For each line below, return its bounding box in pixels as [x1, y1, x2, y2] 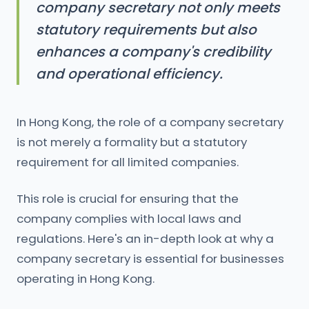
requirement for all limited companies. [17, 154, 239, 170]
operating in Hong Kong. [17, 270, 154, 287]
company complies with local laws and [17, 210, 241, 227]
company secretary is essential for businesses [17, 250, 284, 267]
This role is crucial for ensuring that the [17, 190, 239, 207]
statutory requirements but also [36, 20, 257, 39]
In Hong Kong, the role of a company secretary [17, 114, 283, 130]
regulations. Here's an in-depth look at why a [17, 230, 274, 247]
